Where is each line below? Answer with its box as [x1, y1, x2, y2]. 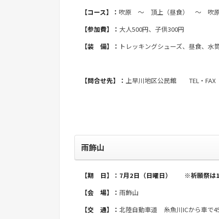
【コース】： [81, 7, 119, 17]
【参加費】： [81, 24, 119, 34]
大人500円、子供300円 [119, 24, 184, 34]
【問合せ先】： [81, 75, 126, 85]
